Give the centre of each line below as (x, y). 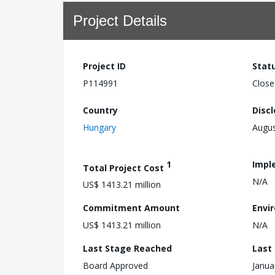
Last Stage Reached (127, 249)
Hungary (99, 127)
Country (100, 110)
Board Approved (115, 266)
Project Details (120, 21)
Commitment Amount (131, 208)
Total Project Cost (125, 168)
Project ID (104, 66)
